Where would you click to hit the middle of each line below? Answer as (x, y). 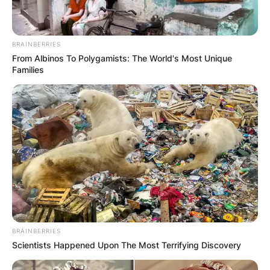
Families (28, 69)
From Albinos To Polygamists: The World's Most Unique (122, 58)
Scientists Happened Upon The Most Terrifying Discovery (127, 245)
